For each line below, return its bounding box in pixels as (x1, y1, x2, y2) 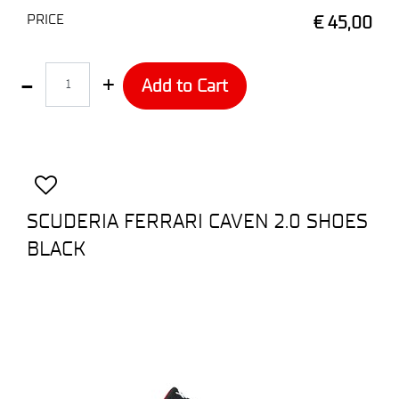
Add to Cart (142, 74, 228, 96)
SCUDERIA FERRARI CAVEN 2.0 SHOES (27, 208, 368, 233)
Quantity (12, 62, 64, 80)
